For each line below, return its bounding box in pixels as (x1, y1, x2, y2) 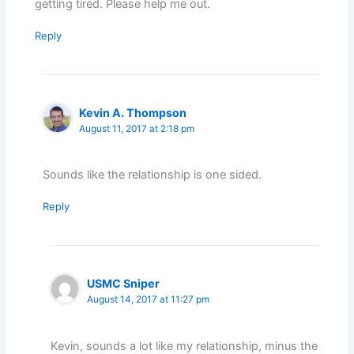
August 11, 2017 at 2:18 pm (79, 123, 195, 135)
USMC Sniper (86, 277, 160, 291)
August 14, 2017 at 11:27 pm (86, 294, 209, 306)
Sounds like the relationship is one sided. (43, 168, 262, 183)
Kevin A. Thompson (79, 106, 187, 120)
